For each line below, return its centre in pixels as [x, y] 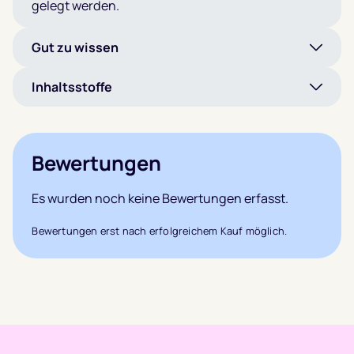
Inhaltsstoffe [72, 87]
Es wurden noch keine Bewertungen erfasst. [160, 199]
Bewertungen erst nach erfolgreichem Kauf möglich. [160, 230]
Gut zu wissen [75, 47]
